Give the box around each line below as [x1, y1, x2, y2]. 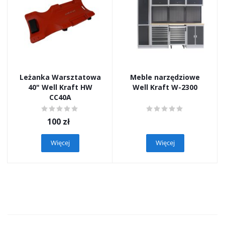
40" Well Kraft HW [28, 82, 92, 92]
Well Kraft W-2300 [133, 82, 197, 92]
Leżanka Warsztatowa [19, 72, 101, 82]
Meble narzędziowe [130, 72, 200, 82]
